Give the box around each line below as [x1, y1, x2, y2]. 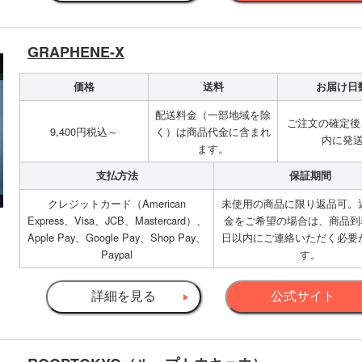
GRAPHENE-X [27, 41, 124, 63]
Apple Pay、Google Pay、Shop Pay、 [27, 229, 206, 246]
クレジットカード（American [48, 196, 186, 212]
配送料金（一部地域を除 [155, 107, 271, 123]
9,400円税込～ [50, 124, 118, 140]
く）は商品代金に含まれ [155, 124, 271, 140]
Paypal [101, 246, 133, 263]
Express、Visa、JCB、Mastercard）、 [27, 213, 207, 229]
